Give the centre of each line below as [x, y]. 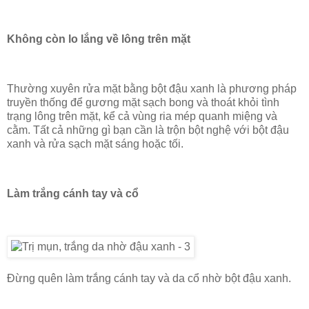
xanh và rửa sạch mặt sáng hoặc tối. [95, 144]
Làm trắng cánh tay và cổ [73, 193]
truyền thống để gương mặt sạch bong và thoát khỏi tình [143, 103]
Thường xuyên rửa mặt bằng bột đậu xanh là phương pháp [152, 89]
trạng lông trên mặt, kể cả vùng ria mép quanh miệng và [142, 117]
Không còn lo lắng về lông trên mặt [99, 39]
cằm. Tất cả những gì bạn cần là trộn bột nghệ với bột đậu [148, 130]
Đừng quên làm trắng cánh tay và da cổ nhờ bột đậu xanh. [149, 279]
